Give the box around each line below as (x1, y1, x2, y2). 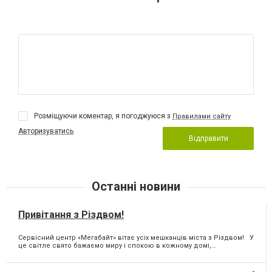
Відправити (188, 134, 228, 143)
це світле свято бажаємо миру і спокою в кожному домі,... (18, 242, 217, 250)
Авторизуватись (18, 126, 73, 135)
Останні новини (92, 178, 180, 194)
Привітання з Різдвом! (18, 208, 124, 220)
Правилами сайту (172, 112, 231, 120)
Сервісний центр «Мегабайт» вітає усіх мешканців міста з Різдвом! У (18, 234, 254, 242)
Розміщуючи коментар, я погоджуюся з (34, 111, 172, 120)
